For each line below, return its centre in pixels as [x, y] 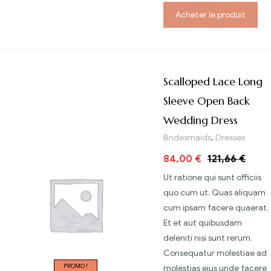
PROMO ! [76, 266]
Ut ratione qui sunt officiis [212, 177]
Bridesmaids [187, 137]
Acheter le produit [210, 15]
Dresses [230, 137]
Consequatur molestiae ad [215, 253]
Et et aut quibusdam [203, 223]
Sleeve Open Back [207, 100]
